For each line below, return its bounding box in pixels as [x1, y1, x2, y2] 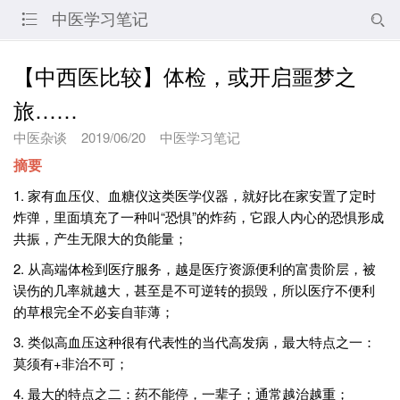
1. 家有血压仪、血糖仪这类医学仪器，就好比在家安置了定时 [13, 186, 376, 204]
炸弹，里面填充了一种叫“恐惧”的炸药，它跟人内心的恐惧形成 [13, 207, 384, 226]
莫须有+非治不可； [13, 354, 129, 372]
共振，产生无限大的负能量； [13, 229, 187, 247]
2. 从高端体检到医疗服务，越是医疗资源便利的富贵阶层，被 [13, 259, 376, 278]
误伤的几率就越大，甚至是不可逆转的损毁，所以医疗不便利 [13, 280, 375, 299]
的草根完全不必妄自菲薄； [13, 302, 174, 321]
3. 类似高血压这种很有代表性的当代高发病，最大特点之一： [13, 332, 376, 351]
